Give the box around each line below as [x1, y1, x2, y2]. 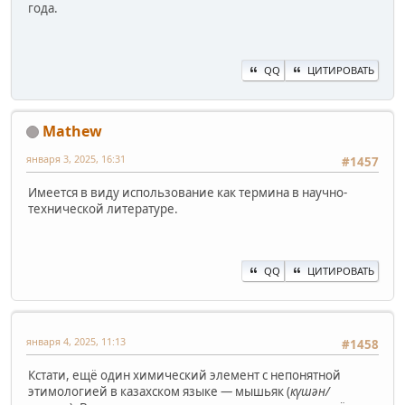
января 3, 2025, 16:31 [26, 151, 126, 165]
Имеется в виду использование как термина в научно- [28, 184, 347, 202]
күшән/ [290, 383, 330, 400]
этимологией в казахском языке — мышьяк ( [28, 383, 290, 400]
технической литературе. [28, 201, 178, 218]
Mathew [42, 120, 102, 141]
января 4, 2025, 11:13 [26, 334, 126, 348]
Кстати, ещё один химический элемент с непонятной [28, 367, 341, 384]
